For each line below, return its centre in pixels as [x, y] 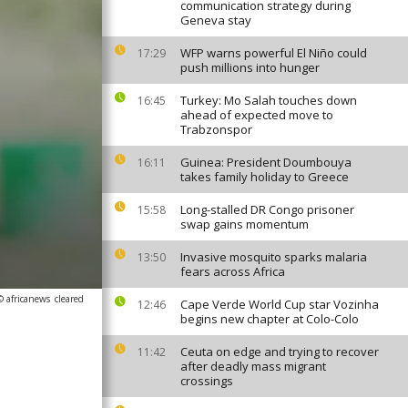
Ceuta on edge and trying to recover [280, 352]
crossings [207, 381]
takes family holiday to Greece [265, 177]
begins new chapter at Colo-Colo [270, 319]
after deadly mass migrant [253, 366]
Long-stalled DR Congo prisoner [267, 209]
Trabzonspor [216, 129]
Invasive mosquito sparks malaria [274, 257]
